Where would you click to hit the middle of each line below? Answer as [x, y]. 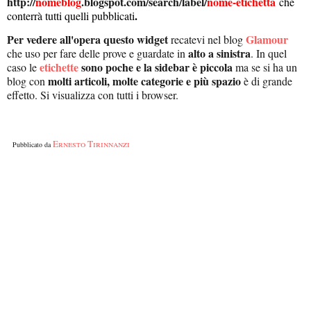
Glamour [267, 40]
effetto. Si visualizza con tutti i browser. [93, 95]
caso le [23, 67]
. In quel [269, 53]
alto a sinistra [219, 53]
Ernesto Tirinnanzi [91, 143]
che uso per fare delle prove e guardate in [98, 53]
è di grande [267, 81]
